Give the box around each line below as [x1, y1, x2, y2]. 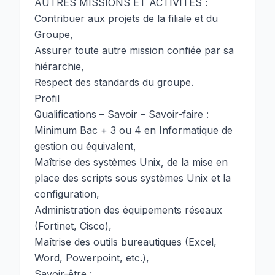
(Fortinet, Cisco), [34, 220, 112, 232]
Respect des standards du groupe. [34, 76, 193, 88]
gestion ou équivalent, [34, 140, 136, 152]
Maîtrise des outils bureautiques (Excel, [34, 236, 217, 248]
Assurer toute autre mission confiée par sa [34, 44, 234, 56]
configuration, [34, 188, 99, 200]
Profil [34, 92, 60, 104]
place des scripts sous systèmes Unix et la [34, 172, 231, 184]
